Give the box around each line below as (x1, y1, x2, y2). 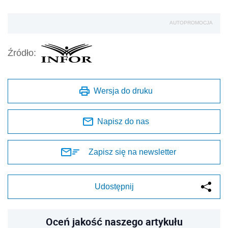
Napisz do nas (97, 117, 149, 126)
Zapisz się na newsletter (89, 147, 176, 156)
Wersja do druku (94, 86, 153, 95)
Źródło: (8, 48, 36, 59)
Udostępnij (94, 182, 134, 191)
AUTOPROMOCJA (169, 19, 213, 25)
